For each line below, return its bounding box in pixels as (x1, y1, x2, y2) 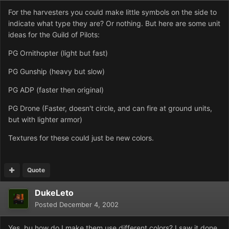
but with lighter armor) (8, 115, 82, 124)
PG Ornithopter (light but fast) (8, 49, 108, 58)
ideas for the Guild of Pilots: (8, 30, 100, 39)
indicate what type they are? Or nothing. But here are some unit (8, 19, 220, 28)
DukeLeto (35, 188, 74, 198)
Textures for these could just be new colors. (8, 133, 154, 143)
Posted (35, 200, 59, 209)
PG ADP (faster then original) (8, 85, 104, 95)
